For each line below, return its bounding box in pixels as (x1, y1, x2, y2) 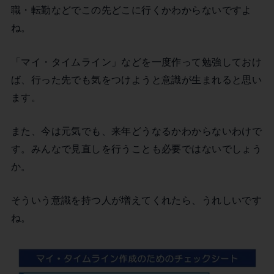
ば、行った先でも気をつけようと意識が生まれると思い (10, 73, 262, 85)
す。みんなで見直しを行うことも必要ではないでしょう (10, 143, 262, 154)
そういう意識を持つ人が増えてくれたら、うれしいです (10, 194, 262, 206)
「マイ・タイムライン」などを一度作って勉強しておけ (10, 56, 262, 67)
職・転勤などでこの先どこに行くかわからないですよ (10, 4, 252, 16)
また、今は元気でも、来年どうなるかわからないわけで (10, 125, 262, 136)
